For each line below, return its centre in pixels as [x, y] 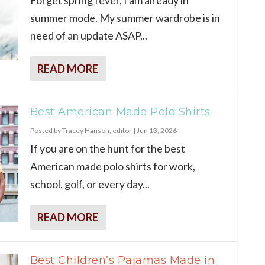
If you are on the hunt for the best [107, 148]
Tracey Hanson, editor [97, 130]
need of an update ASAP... [88, 35]
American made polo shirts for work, [112, 166]
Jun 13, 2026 [156, 130]
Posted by [46, 130]
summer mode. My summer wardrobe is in [125, 17]
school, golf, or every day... [90, 184]
